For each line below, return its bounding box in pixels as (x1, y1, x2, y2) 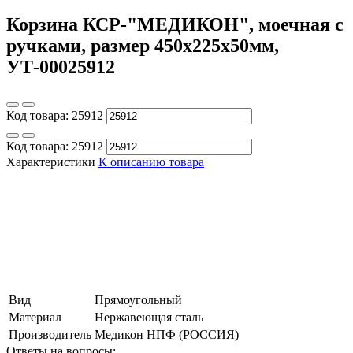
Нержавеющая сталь (95, 310, 203, 324)
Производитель (9, 327, 91, 341)
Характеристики (6, 154, 95, 169)
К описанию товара (98, 154, 204, 169)
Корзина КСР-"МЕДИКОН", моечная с (6, 13, 344, 35)
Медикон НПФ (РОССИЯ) (95, 327, 239, 341)
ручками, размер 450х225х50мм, (6, 35, 279, 56)
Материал (9, 310, 61, 324)
